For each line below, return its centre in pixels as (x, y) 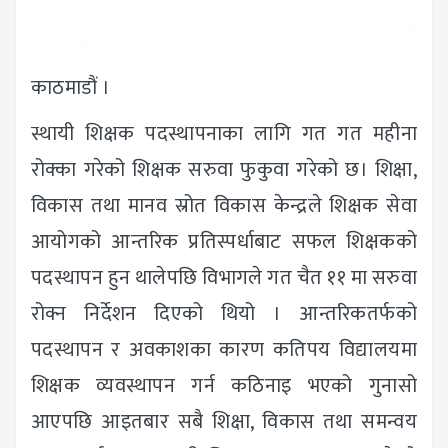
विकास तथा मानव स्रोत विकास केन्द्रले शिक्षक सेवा (224, 205)
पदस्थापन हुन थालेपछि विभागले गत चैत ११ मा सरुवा (224, 277)
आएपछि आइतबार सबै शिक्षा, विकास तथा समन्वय (224, 421)
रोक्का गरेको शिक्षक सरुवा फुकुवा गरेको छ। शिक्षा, (224, 169)
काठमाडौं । (71, 87)
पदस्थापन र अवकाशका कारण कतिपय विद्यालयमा (224, 349)
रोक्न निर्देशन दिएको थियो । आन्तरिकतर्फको (224, 313)
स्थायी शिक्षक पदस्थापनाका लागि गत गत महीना (224, 133)
